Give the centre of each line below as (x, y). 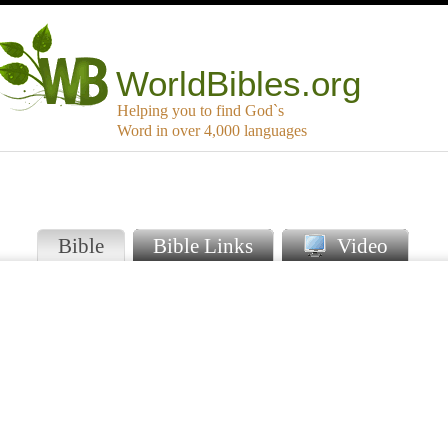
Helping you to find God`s (200, 111)
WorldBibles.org (239, 84)
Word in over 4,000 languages (212, 131)
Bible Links (203, 246)
